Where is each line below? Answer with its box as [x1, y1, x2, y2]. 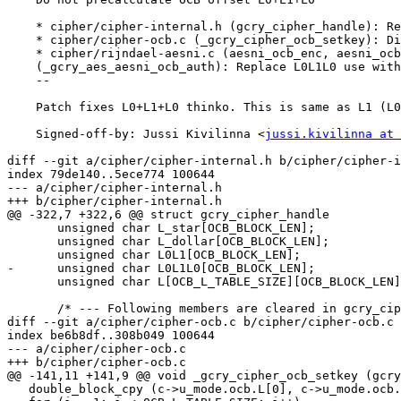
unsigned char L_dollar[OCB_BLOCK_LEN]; [7, 235, 57, 249]
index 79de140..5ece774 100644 [7, 167, 215, 182]
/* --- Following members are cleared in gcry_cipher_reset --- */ [7, 302, 57, 316]
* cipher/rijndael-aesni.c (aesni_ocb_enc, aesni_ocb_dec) [7, 47, 36, 61]
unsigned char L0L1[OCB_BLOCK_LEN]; [7, 248, 57, 262]
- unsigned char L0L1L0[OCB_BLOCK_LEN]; [7, 261, 315, 276]
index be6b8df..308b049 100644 [7, 328, 215, 343]
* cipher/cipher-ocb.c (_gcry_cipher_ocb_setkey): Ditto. [7, 33, 36, 47]
